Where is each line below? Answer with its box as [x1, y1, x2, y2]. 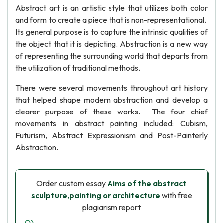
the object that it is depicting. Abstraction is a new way [15, 39, 208, 49]
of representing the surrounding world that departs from [15, 51, 208, 61]
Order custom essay [36, 178, 107, 188]
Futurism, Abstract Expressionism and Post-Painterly [15, 130, 208, 140]
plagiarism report [82, 202, 141, 212]
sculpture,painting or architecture [31, 190, 160, 200]
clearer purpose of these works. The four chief [15, 107, 208, 116]
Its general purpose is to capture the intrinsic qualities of [15, 27, 208, 37]
